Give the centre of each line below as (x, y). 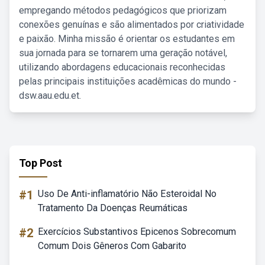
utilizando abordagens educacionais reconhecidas (122, 67)
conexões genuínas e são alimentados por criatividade (132, 25)
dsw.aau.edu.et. (50, 96)
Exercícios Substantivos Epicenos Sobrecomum (137, 232)
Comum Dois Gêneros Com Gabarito (112, 246)
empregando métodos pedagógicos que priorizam (123, 10)
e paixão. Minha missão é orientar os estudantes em (127, 39)
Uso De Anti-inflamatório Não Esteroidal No (127, 194)
